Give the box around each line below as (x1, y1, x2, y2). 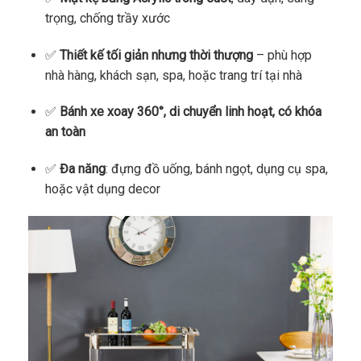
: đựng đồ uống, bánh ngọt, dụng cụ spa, (105, 161, 328, 177)
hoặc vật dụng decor (44, 181, 160, 197)
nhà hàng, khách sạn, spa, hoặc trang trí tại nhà (44, 67, 302, 83)
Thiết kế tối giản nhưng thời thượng (59, 47, 253, 63)
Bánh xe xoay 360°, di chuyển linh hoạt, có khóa (59, 104, 322, 120)
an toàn (44, 124, 85, 140)
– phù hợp (252, 47, 312, 63)
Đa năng (59, 161, 106, 177)
